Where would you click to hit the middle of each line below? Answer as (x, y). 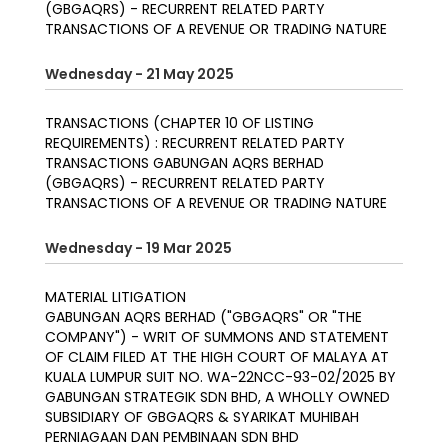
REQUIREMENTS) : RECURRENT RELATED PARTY (195, 143)
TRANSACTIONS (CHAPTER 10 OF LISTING (179, 123)
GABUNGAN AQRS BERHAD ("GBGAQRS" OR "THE (203, 317)
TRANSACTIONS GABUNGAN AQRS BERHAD (184, 163)
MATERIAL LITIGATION (115, 297)
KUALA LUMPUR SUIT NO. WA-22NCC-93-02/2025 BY (220, 377)
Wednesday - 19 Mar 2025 (138, 248)
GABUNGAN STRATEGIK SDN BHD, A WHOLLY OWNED (217, 397)
